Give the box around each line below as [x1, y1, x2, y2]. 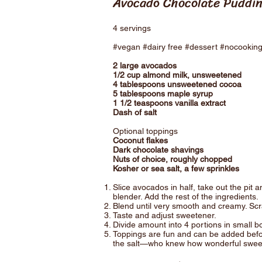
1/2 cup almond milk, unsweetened [113, 70, 242, 80]
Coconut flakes [113, 136, 168, 145]
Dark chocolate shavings [113, 145, 204, 154]
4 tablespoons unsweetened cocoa [113, 80, 242, 89]
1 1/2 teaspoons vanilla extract [113, 98, 226, 108]
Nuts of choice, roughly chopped [113, 154, 232, 164]
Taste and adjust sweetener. [113, 211, 216, 220]
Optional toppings [113, 126, 178, 136]
